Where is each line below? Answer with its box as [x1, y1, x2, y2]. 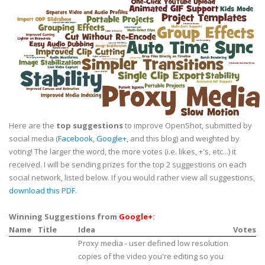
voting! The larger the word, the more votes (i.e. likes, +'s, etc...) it [9, 146, 236, 157]
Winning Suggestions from [9, 211, 119, 222]
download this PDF [9, 185, 75, 196]
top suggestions [56, 120, 123, 131]
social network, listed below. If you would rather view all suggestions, [9, 172, 255, 183]
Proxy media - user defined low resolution [78, 238, 228, 249]
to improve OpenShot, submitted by [123, 120, 252, 131]
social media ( [9, 133, 58, 144]
